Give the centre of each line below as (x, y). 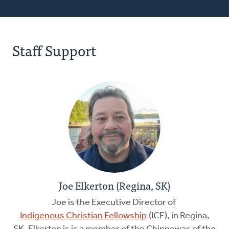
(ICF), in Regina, (178, 216)
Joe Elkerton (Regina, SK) (114, 186)
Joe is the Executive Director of (114, 203)
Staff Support (54, 50)
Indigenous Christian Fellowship (83, 216)
